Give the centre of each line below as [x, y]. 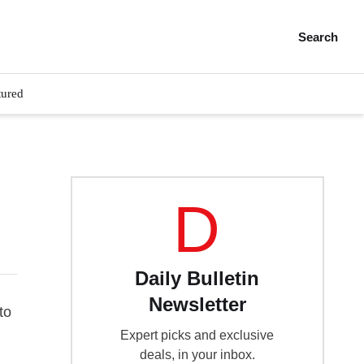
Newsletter [197, 304]
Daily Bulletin [197, 278]
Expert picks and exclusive [197, 335]
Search [318, 37]
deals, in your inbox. [197, 355]
